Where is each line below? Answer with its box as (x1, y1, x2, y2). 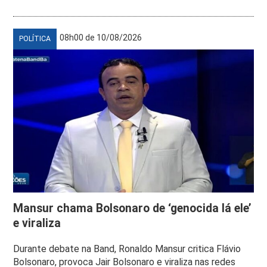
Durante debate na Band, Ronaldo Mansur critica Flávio (13, 243, 241, 254)
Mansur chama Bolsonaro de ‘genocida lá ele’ (13, 201, 252, 215)
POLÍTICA (19, 34, 51, 43)
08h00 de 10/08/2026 (60, 32, 142, 42)
